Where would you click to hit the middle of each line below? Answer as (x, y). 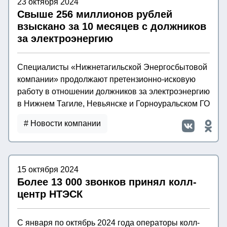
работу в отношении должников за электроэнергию (113, 92)
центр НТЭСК (50, 194)
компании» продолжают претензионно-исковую (106, 80)
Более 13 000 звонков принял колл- (107, 182)
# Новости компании (62, 124)
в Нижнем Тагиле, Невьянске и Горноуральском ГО (113, 104)
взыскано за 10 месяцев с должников (112, 27)
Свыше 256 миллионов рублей (95, 14)
